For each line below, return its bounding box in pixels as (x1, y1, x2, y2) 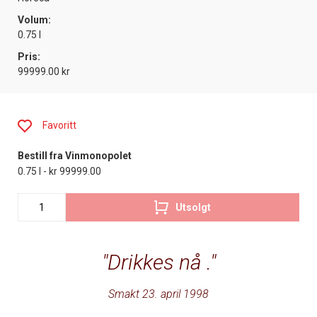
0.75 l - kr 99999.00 (18, 166, 101, 178)
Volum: (18, 14, 51, 26)
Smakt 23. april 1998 (108, 287, 209, 301)
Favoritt (42, 120, 76, 132)
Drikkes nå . (107, 250, 210, 275)
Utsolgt (175, 201, 212, 213)
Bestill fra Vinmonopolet (18, 150, 132, 162)
